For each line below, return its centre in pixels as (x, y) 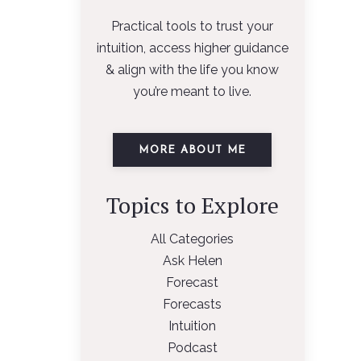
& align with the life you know (193, 70)
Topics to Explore (192, 205)
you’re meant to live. (193, 91)
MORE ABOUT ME (193, 150)
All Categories (193, 239)
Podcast (192, 348)
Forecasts (193, 304)
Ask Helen (192, 261)
